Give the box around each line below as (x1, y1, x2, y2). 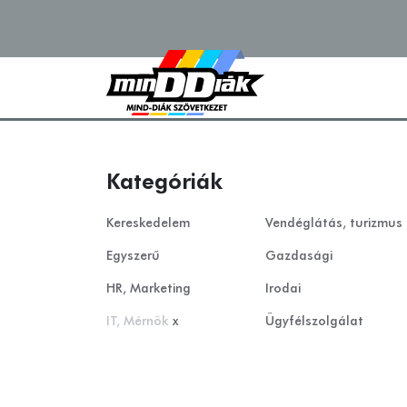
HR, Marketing (106, 283, 191, 295)
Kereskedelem (106, 217, 190, 230)
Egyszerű (106, 250, 160, 263)
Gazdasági (265, 250, 333, 263)
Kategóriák (106, 172, 223, 194)
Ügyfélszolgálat (265, 315, 363, 328)
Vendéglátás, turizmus (265, 217, 402, 230)
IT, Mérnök (106, 315, 168, 328)
